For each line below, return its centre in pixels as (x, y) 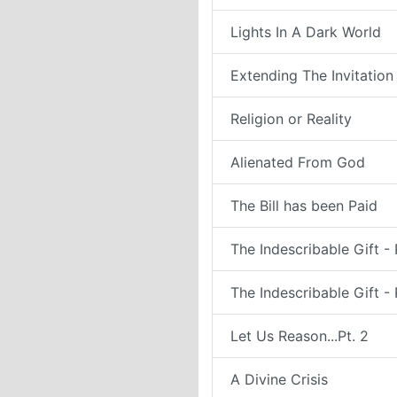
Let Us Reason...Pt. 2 (300, 336)
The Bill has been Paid (304, 206)
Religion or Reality (291, 119)
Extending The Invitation (312, 75)
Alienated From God (298, 162)
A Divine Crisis (279, 379)
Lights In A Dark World (306, 32)
